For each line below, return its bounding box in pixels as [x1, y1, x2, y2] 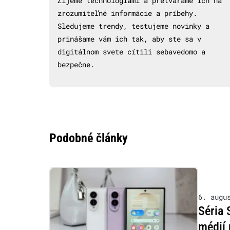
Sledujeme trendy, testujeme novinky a [57, 21, 209, 31]
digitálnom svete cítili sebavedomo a [57, 46, 205, 56]
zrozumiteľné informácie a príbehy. [57, 8, 197, 18]
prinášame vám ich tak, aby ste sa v [57, 33, 201, 44]
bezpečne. [57, 59, 94, 69]
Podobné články [49, 130, 128, 145]
